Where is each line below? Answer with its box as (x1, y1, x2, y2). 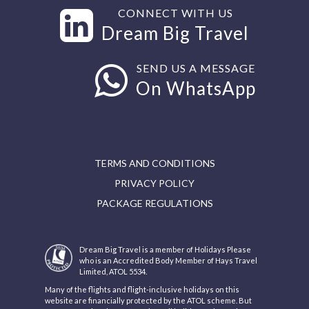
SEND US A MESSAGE (137, 61, 255, 74)
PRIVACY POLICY (114, 177, 195, 189)
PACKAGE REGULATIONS (96, 197, 213, 209)
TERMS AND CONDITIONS (94, 157, 215, 169)
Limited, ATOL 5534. (79, 267, 147, 276)
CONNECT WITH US (117, 6, 233, 19)
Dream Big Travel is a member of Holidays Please (79, 245, 251, 254)
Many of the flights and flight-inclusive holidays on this (45, 285, 239, 294)
